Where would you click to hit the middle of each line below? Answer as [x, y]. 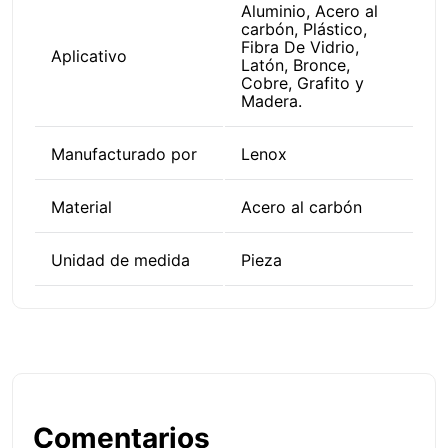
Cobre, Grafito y [302, 83]
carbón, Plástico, [304, 29]
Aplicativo [89, 56]
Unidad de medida [120, 260]
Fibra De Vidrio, [300, 47]
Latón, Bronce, [295, 65]
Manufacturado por [124, 154]
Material [81, 207]
